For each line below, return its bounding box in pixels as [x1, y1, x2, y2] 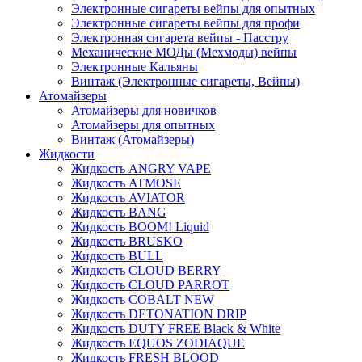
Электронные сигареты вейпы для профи [71, 15, 300, 30]
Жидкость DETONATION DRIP [71, 306, 246, 321]
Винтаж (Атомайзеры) [71, 132, 194, 146]
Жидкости [39, 146, 95, 161]
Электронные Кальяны [71, 59, 198, 74]
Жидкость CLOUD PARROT [71, 277, 229, 292]
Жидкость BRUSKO [71, 234, 183, 248]
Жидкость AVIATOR [71, 190, 185, 204]
